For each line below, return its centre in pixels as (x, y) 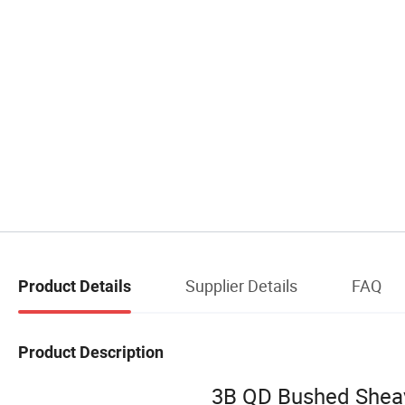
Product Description (91, 352)
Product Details (75, 287)
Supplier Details (241, 286)
